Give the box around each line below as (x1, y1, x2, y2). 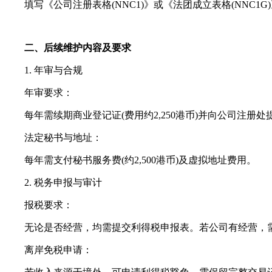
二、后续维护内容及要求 (5, 42, 131, 53)
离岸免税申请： (5, 245, 92, 256)
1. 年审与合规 (5, 65, 83, 76)
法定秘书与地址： (5, 132, 102, 143)
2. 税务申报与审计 (5, 177, 102, 188)
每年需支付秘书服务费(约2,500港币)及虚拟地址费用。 (5, 155, 256, 166)
